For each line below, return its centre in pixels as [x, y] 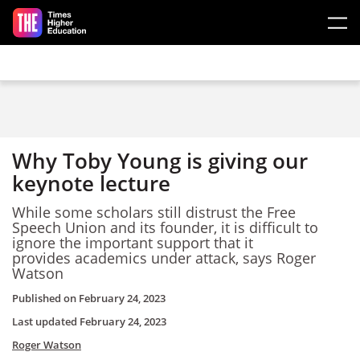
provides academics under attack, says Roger [164, 258]
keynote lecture [91, 183]
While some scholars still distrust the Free [154, 212]
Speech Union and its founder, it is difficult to [165, 227]
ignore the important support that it [133, 242]
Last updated [46, 321]
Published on [45, 298]
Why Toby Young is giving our [160, 161]
